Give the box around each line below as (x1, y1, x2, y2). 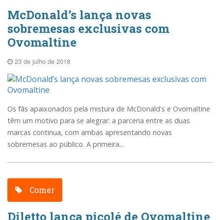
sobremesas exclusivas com (7, 20, 169, 36)
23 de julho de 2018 (13, 56, 70, 66)
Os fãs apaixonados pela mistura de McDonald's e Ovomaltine (7, 104, 210, 113)
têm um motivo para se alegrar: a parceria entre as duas (7, 115, 190, 125)
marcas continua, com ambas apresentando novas (7, 127, 172, 137)
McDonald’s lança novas (7, 6, 151, 23)
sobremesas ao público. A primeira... (7, 139, 124, 149)
